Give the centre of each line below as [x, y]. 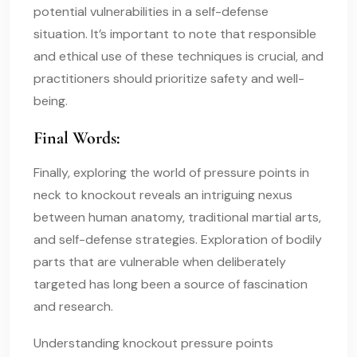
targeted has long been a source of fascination [171, 284]
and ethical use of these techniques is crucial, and [178, 56]
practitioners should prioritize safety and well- [169, 78]
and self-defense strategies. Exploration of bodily [178, 239]
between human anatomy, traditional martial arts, [177, 217]
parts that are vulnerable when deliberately [160, 261]
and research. [73, 306]
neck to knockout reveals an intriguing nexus [163, 194]
